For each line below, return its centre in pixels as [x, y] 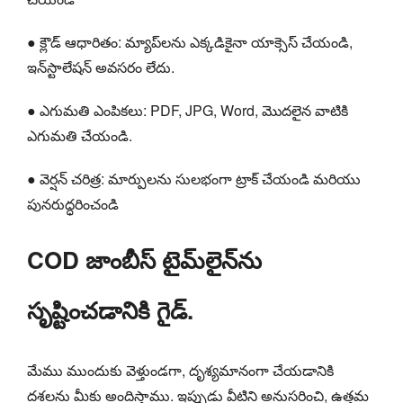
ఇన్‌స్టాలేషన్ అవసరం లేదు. [101, 67]
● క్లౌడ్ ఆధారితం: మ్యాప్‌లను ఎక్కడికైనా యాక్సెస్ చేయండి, [190, 41]
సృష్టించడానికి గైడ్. [110, 309]
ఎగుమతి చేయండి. [80, 135]
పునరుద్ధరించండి [73, 203]
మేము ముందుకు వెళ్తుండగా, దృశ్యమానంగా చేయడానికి [180, 370]
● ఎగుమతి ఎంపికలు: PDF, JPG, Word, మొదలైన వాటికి [188, 110]
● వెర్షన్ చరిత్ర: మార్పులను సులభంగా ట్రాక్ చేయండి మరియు [194, 178]
